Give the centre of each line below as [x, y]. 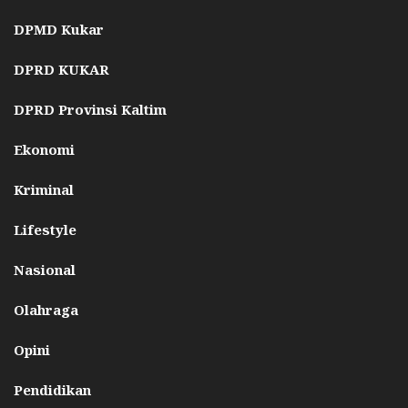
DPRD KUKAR [61, 70]
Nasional [45, 270]
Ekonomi [44, 150]
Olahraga [46, 310]
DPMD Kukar [59, 30]
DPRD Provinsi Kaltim [90, 110]
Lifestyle [45, 230]
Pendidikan [52, 390]
